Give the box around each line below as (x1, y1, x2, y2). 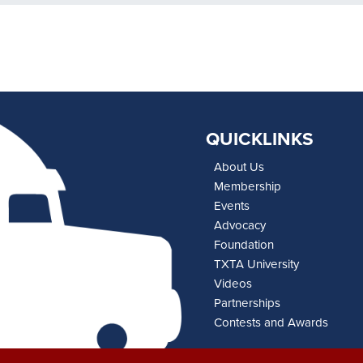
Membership (214, 179, 281, 194)
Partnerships (214, 296, 280, 311)
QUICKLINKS (206, 128, 314, 151)
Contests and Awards (214, 315, 328, 331)
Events (214, 199, 250, 214)
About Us (214, 160, 264, 175)
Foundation (214, 237, 274, 253)
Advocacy (214, 218, 266, 233)
